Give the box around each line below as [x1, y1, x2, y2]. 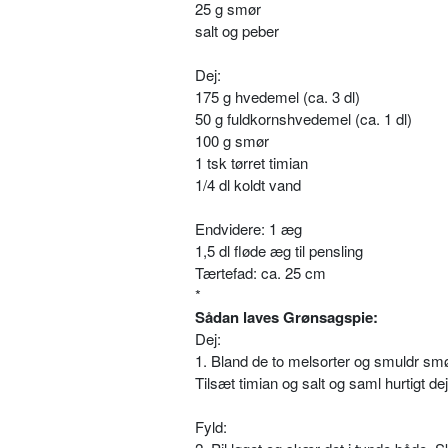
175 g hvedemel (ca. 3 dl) [195, 86, 360, 107]
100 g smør [195, 130, 269, 151]
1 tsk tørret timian [195, 152, 308, 173]
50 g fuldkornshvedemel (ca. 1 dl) [195, 108, 412, 129]
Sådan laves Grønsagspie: [195, 306, 378, 328]
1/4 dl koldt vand [195, 174, 301, 195]
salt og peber [195, 20, 279, 41]
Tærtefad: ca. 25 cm [195, 262, 326, 283]
